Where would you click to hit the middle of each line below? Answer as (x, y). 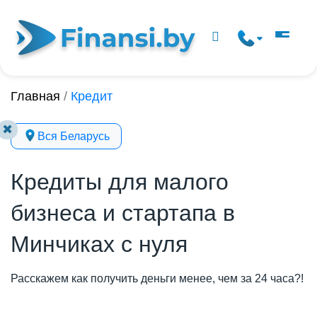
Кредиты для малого (120, 182)
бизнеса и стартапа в (123, 213)
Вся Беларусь (74, 136)
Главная (35, 96)
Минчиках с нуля (99, 244)
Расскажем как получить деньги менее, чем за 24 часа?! (157, 278)
